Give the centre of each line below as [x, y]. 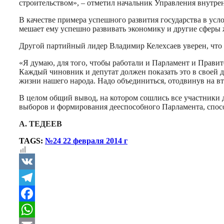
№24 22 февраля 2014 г [86, 140]
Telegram [35, 193]
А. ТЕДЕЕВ [40, 123]
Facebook [35, 209]
